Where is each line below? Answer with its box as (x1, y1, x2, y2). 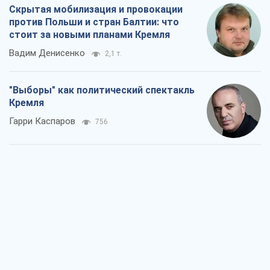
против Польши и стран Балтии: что (9, 16, 179, 28)
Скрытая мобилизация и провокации (9, 4, 183, 16)
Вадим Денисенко (9, 48, 85, 59)
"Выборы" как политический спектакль (9, 84, 195, 96)
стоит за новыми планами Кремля (9, 29, 170, 41)
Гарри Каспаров (9, 116, 75, 127)
